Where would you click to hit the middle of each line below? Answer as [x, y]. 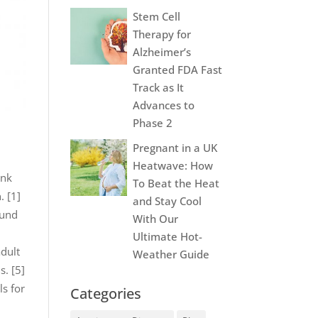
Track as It [158, 87]
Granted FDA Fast [177, 69]
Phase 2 [152, 122]
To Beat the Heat [176, 183]
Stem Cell [156, 16]
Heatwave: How [172, 165]
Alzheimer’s [161, 51]
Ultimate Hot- [167, 236]
